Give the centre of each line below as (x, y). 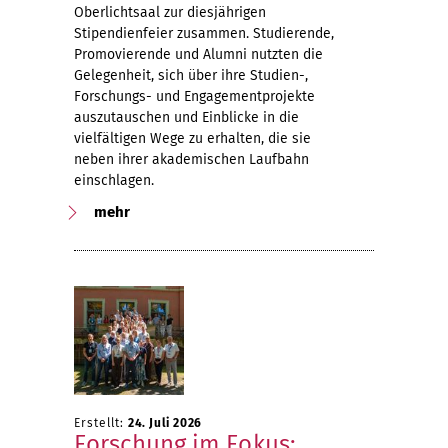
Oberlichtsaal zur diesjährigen (170, 12)
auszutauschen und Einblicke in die (186, 117)
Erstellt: (101, 423)
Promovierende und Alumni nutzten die (198, 54)
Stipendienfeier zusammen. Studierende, (204, 33)
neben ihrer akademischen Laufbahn (191, 159)
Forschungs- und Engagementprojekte (194, 96)
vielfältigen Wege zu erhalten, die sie (192, 138)
